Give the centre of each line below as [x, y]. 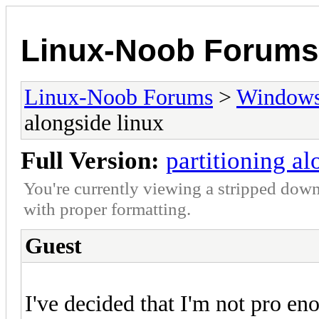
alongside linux [94, 122]
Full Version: [90, 160]
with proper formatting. [107, 208]
